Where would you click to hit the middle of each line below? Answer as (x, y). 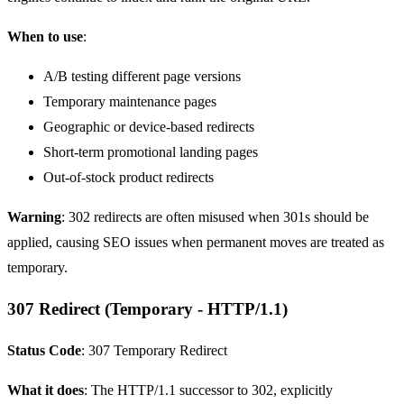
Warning (34, 216)
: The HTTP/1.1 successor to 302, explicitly (208, 390)
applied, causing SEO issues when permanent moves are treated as (196, 242)
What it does (46, 390)
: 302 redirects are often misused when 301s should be (215, 216)
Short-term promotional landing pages (151, 151)
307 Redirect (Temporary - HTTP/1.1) (147, 308)
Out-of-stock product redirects (129, 177)
